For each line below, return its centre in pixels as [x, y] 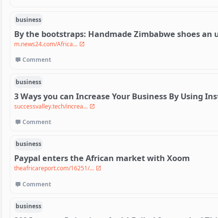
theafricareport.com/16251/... [55, 168]
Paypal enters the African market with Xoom [102, 158]
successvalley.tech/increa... [52, 106]
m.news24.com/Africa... [46, 44]
